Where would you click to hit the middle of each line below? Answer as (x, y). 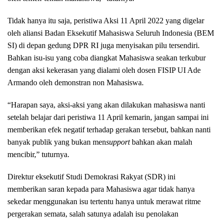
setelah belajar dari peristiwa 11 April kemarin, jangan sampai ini (108, 117)
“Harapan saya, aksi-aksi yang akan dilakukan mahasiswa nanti (106, 105)
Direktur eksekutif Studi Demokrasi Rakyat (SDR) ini (91, 177)
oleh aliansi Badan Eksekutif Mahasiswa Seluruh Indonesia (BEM (111, 33)
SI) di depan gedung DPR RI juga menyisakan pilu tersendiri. (104, 46)
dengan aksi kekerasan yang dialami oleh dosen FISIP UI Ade (104, 70)
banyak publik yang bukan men (57, 142)
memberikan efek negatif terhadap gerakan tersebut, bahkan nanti (109, 130)
